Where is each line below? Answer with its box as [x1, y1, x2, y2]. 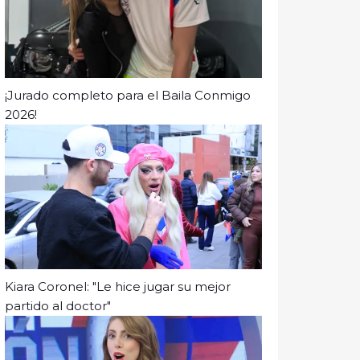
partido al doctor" [5, 297, 111, 313]
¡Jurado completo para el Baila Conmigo [5, 87, 251, 103]
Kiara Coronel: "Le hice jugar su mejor [5, 278, 231, 294]
